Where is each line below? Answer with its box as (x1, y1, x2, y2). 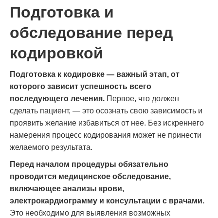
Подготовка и (10, 3, 114, 21)
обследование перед (10, 24, 173, 41)
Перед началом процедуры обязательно (10, 160, 168, 168)
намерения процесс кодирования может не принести (10, 131, 201, 139)
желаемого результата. (10, 143, 92, 151)
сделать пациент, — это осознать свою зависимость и (10, 107, 202, 115)
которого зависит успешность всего (10, 82, 151, 91)
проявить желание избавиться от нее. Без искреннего (10, 119, 204, 127)
